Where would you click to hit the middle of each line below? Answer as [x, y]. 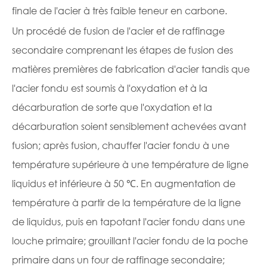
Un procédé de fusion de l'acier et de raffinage [118, 31]
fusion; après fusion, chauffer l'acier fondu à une [121, 145]
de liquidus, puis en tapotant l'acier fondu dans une [128, 221]
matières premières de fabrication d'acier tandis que [131, 69]
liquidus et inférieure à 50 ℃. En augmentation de [124, 183]
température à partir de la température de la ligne [126, 202]
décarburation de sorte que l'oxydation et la [112, 107]
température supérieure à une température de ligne [130, 164]
